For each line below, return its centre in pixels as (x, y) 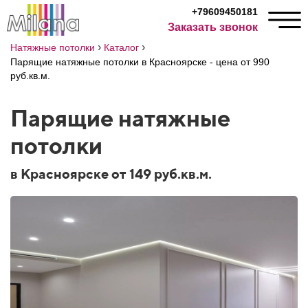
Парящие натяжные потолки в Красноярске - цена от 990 (140, 62)
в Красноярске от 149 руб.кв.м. (111, 174)
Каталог (121, 47)
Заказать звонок (213, 27)
